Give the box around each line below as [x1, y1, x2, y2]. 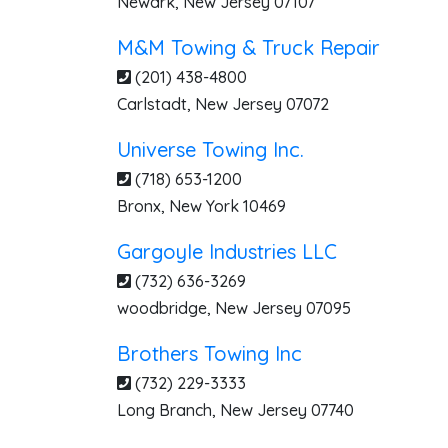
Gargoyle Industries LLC [117, 239, 337, 264]
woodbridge [117, 298, 207, 318]
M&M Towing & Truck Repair [117, 35, 380, 60]
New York [169, 196, 239, 216]
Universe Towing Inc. [117, 137, 304, 162]
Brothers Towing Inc [117, 341, 302, 366]
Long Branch [117, 400, 212, 420]
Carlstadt [117, 94, 187, 114]
